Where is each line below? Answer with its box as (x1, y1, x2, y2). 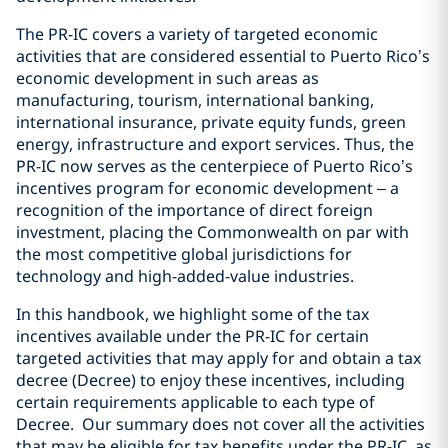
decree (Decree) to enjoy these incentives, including (16, 369, 405, 391)
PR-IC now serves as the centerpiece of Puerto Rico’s (16, 155, 413, 177)
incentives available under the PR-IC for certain (16, 325, 369, 347)
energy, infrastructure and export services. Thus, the (16, 133, 414, 155)
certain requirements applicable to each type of (16, 391, 375, 413)
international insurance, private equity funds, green (16, 111, 406, 133)
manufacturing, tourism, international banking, (16, 89, 374, 111)
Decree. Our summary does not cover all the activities (16, 413, 425, 435)
